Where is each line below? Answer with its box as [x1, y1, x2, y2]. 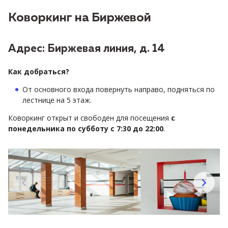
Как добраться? [8, 66, 69, 76]
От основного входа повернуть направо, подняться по [22, 84, 215, 94]
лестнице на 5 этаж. [22, 95, 92, 105]
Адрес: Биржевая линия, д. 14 [8, 43, 165, 54]
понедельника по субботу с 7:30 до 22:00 [8, 123, 163, 133]
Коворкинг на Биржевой [8, 11, 151, 24]
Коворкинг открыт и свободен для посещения [8, 112, 171, 123]
